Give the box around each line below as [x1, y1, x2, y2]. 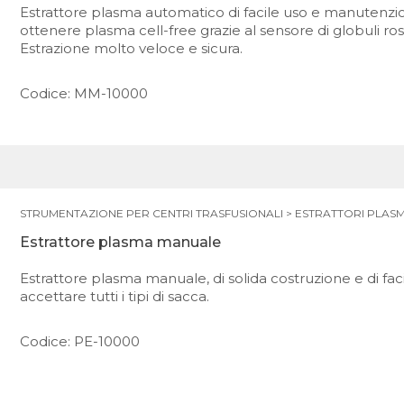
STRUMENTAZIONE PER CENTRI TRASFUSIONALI [20, 206, 284, 220]
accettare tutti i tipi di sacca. [20, 287, 210, 305]
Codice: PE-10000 [20, 332, 141, 350]
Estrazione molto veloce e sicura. [20, 40, 243, 57]
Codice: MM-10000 [20, 85, 149, 102]
